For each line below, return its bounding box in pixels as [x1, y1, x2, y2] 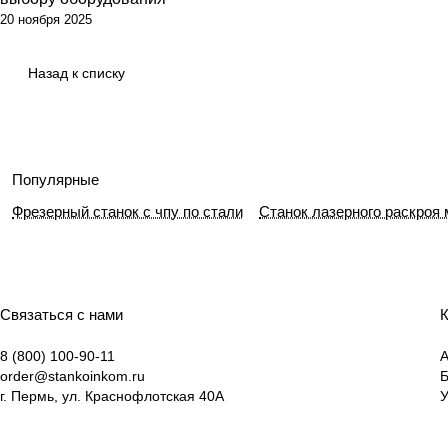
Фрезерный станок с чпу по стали [12, 203, 243, 221]
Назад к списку [28, 65, 125, 82]
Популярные [12, 171, 99, 189]
